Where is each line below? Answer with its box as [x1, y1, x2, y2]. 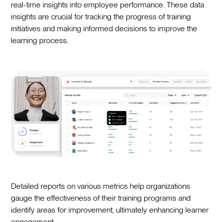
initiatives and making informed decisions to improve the [11, 23, 198, 33]
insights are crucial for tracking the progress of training [11, 11, 191, 21]
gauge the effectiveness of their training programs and [11, 193, 191, 203]
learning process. [11, 35, 69, 45]
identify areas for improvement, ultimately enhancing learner [11, 205, 209, 215]
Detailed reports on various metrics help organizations [11, 181, 191, 191]
